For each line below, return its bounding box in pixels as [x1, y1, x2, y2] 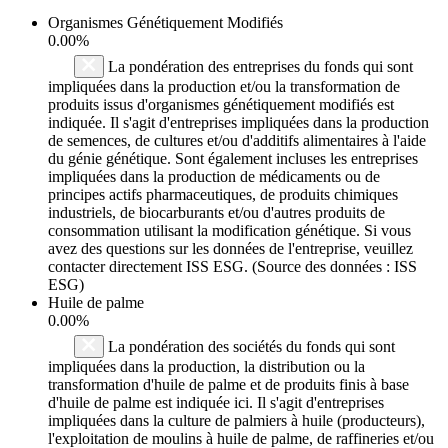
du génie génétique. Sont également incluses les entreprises [48, 149, 418, 167]
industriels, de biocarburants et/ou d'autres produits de [48, 203, 385, 221]
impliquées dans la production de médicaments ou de [48, 167, 380, 185]
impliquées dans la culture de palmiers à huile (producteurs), [48, 411, 425, 429]
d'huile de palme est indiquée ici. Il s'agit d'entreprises [48, 393, 384, 411]
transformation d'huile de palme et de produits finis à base [48, 375, 409, 393]
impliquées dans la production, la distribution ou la [48, 357, 365, 375]
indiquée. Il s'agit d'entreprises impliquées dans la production [48, 113, 429, 131]
